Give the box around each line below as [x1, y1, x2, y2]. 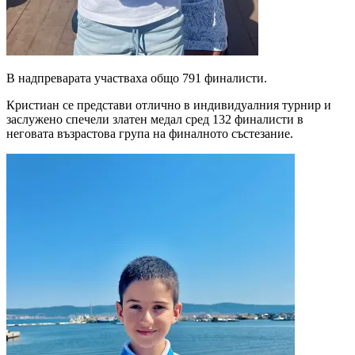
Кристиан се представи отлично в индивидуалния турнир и [6, 98, 331, 113]
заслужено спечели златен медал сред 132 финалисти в [6, 113, 303, 127]
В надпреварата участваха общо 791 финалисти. [6, 71, 270, 86]
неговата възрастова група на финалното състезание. [6, 127, 293, 141]
